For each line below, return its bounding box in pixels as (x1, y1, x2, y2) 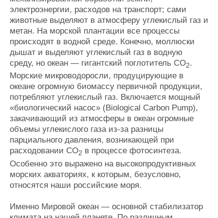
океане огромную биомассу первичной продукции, (10, 82, 202, 91)
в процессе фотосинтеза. (82, 146, 182, 156)
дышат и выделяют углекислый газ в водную (10, 47, 182, 57)
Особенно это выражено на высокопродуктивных (10, 159, 196, 168)
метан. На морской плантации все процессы (10, 26, 180, 36)
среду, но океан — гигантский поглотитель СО (10, 58, 186, 68)
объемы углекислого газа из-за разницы (10, 125, 163, 134)
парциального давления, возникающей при (10, 135, 174, 145)
